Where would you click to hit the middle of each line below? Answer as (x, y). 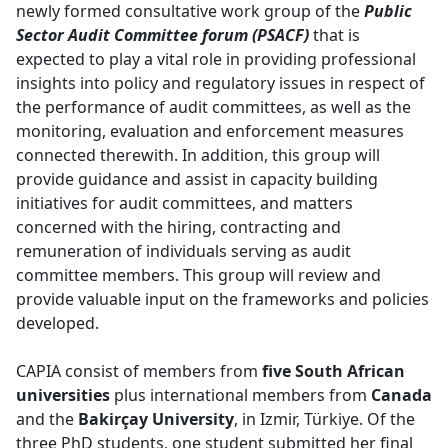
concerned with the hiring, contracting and (178, 227)
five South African (333, 371)
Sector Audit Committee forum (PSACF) (162, 35)
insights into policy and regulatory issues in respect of (220, 83)
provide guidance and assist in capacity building (197, 179)
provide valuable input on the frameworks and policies (222, 299)
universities (63, 395)
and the (47, 419)
